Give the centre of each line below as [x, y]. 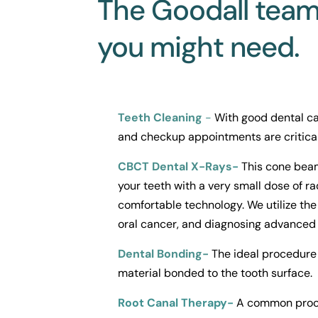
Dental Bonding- [163, 254]
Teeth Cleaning [160, 118]
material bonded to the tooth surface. [215, 273]
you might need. [198, 47]
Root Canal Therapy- [176, 303]
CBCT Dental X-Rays [175, 167]
